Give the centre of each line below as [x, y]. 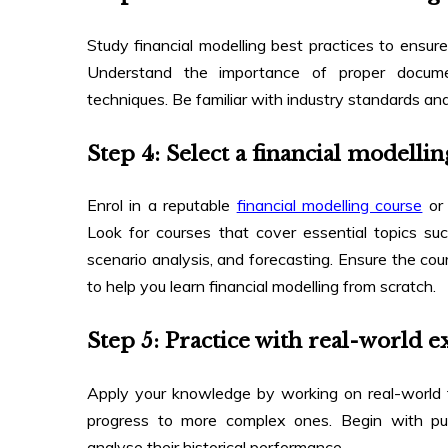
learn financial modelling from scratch [301, 286]
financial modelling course [329, 205]
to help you [128, 286]
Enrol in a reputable [162, 205]
